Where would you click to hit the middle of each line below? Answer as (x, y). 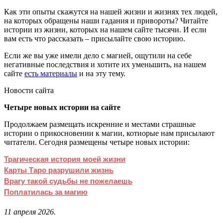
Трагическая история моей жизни (65, 159)
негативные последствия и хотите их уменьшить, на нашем (105, 64)
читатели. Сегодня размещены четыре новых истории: (97, 142)
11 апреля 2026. (30, 212)
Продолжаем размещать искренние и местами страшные (100, 124)
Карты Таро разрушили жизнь (59, 170)
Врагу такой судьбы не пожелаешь (68, 181)
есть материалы (51, 73)
